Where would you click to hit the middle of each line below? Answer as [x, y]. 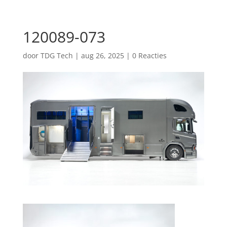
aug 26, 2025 [102, 55]
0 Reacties [149, 55]
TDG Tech [56, 55]
